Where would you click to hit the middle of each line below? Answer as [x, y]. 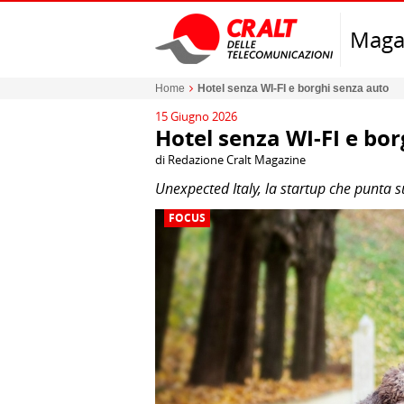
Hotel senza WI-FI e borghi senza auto [293, 88]
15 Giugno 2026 [196, 116]
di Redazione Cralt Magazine [230, 160]
